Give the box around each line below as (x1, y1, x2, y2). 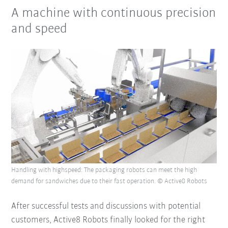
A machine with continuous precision (11, 7, 216, 21)
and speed (11, 22, 68, 37)
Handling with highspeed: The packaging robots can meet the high (11, 166, 197, 175)
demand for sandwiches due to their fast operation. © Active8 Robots (11, 178, 208, 186)
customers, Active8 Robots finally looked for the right (11, 215, 206, 225)
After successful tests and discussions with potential (11, 202, 201, 212)
